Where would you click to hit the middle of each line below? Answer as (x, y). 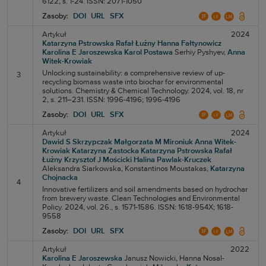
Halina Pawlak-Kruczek (172, 160)
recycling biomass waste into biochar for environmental (133, 82)
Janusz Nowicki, (151, 259)
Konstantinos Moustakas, (167, 169)
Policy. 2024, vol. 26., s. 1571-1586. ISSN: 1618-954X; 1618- (138, 208)
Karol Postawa (148, 53)
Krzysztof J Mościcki (98, 160)
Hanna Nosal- (202, 259)
